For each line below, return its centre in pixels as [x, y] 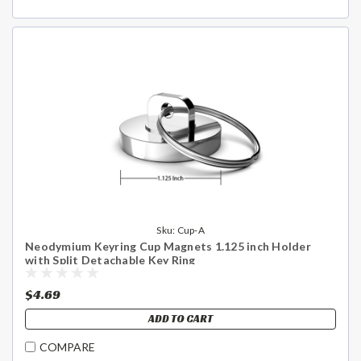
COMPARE [67, 347]
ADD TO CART [180, 318]
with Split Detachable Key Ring [110, 259]
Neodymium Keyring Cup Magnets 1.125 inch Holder [168, 246]
